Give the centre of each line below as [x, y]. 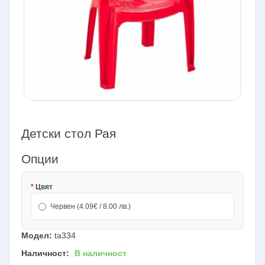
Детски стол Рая [69, 133]
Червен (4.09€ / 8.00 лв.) [91, 206]
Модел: [37, 235]
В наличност [101, 253]
